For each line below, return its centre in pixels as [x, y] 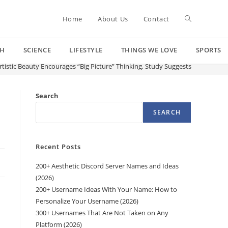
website [198, 56]
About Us [113, 19]
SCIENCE [37, 50]
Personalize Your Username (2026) [87, 201]
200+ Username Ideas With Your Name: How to [106, 189]
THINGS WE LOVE [149, 50]
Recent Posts [58, 147]
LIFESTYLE [86, 50]
